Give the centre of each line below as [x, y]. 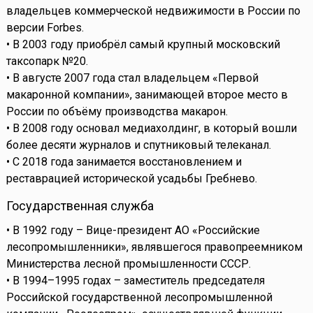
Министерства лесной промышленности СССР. [128, 264]
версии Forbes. [45, 28]
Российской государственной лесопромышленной [139, 298]
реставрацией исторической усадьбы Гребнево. [131, 179]
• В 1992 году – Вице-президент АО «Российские [133, 231]
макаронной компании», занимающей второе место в [147, 95]
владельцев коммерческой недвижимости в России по [153, 11]
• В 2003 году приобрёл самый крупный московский [143, 45]
